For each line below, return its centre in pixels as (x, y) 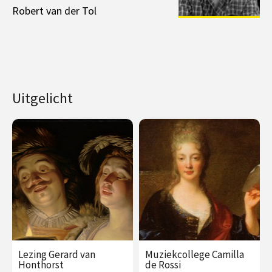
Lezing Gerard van (57, 254)
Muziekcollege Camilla (195, 254)
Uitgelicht (42, 98)
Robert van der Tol (54, 10)
